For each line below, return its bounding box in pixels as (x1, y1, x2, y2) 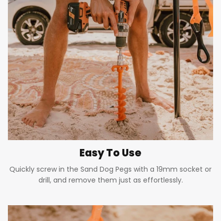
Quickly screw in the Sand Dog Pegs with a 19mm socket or (9, 164, 212, 175)
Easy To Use (79, 146, 142, 160)
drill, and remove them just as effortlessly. (38, 175, 183, 185)
